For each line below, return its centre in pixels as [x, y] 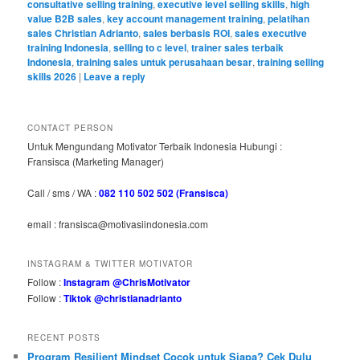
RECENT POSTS [64, 337]
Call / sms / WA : [63, 192]
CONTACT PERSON [71, 128]
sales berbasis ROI [187, 33]
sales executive [271, 33]
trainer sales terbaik [238, 47]
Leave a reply [115, 76]
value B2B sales [65, 18]
